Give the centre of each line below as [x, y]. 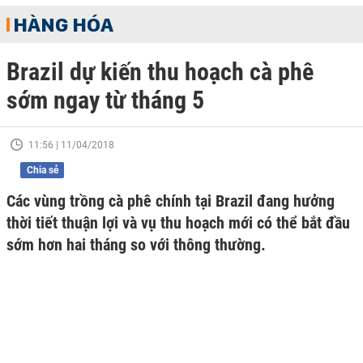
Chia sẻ [42, 170]
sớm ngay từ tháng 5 [105, 100]
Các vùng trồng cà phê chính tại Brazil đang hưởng [171, 201]
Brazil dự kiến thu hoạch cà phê [160, 72]
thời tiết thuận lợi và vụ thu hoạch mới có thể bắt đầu [178, 223]
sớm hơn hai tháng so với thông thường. [136, 245]
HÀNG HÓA [63, 24]
